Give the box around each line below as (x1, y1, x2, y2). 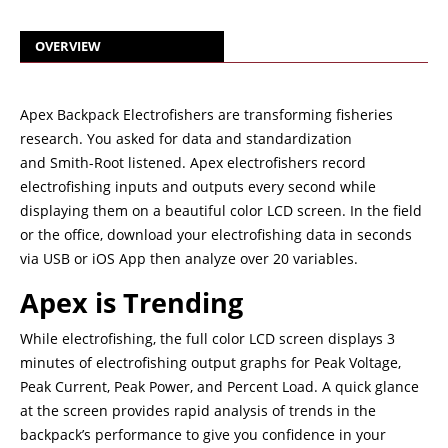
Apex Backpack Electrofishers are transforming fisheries (20, 105, 393, 124)
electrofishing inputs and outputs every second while (20, 177, 376, 196)
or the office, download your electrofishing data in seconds (20, 225, 412, 244)
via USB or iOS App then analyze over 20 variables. (20, 249, 358, 268)
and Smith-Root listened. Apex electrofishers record (20, 153, 366, 172)
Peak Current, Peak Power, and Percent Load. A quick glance (20, 377, 419, 396)
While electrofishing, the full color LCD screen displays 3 (20, 329, 395, 348)
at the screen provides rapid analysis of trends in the (20, 401, 376, 420)
